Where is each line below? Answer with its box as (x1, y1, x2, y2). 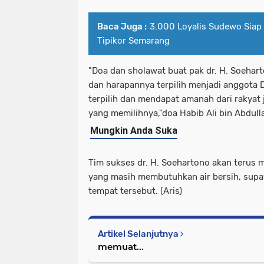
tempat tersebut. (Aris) (88, 186, 182, 197)
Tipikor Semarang (97, 35, 170, 47)
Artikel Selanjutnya (98, 229, 180, 240)
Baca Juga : (97, 21, 147, 32)
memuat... (98, 241, 144, 253)
